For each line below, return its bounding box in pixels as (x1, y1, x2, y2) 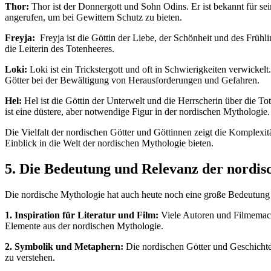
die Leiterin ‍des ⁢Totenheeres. (5, 43, 114, 54)
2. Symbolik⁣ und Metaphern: (5, 241, 123, 252)
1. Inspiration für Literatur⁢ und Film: (5, 209, 158, 220)
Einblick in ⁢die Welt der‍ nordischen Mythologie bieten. (5, 137, 214, 148)
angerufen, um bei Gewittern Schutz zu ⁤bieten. (5, 11, 182, 22)
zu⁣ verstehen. (5, 252, 55, 263)
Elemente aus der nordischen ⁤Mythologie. (5, 220, 163, 231)
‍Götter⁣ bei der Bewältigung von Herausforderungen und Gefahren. (5, 74, 260, 85)
